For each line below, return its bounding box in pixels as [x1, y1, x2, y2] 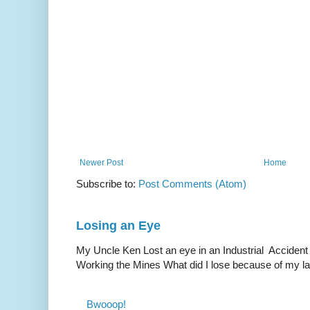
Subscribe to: [76, 177, 138, 190]
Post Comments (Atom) [138, 177, 246, 190]
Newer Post [80, 157, 123, 167]
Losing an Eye [76, 218, 161, 232]
